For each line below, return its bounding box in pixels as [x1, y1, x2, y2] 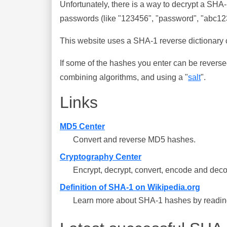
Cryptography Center [60, 153, 141, 161]
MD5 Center [60, 122, 105, 131]
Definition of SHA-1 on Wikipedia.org [60, 183, 200, 192]
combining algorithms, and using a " [60, 73, 188, 82]
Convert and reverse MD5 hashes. [73, 135, 196, 144]
